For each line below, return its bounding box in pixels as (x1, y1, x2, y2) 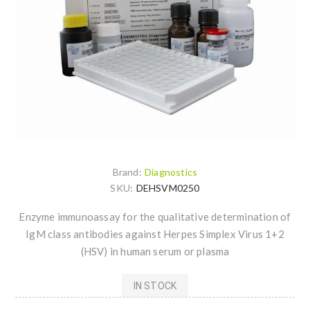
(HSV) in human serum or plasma (80, 245, 230, 258)
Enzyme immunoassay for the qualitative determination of (19, 210, 291, 224)
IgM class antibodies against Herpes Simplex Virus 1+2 (26, 228, 284, 241)
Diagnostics (145, 166, 198, 179)
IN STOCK (133, 280, 177, 291)
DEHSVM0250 (136, 182, 200, 194)
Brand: (112, 166, 142, 179)
